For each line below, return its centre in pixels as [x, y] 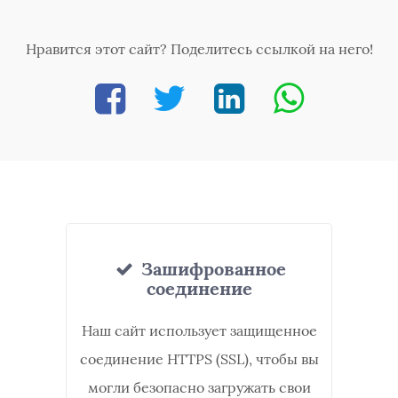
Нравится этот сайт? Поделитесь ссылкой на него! [199, 49]
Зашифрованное [211, 269]
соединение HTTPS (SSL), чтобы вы [199, 359]
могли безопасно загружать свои [199, 387]
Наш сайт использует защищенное [199, 330]
